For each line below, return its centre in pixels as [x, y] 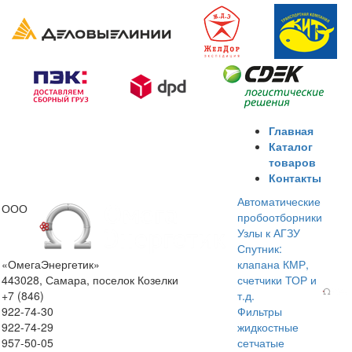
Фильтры [260, 312]
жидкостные [268, 327]
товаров [293, 162]
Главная [291, 131]
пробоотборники [280, 217]
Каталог [291, 147]
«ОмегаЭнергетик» [51, 264]
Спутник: [260, 249]
